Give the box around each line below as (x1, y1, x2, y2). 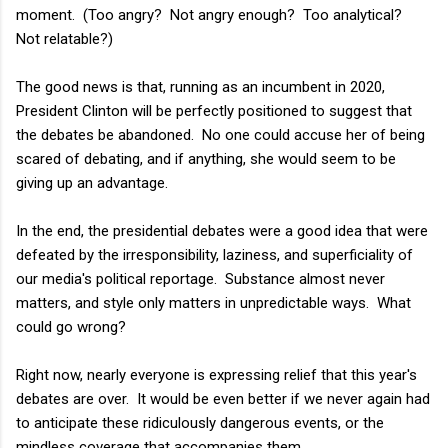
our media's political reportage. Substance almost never (16, 269, 385, 288)
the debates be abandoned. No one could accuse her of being (16, 125, 425, 144)
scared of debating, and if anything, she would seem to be (16, 149, 396, 168)
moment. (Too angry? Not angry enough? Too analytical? (16, 5, 406, 24)
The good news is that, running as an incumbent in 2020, (16, 77, 385, 96)
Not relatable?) (16, 29, 113, 48)
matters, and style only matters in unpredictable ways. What (16, 293, 411, 312)
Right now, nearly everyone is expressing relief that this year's (16, 365, 417, 384)
